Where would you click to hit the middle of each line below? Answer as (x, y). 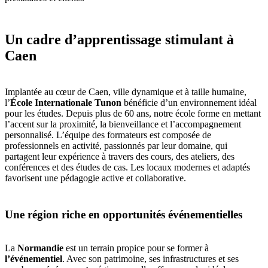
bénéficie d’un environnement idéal (189, 102)
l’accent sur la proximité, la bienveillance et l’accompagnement (123, 124)
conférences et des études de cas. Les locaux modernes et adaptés (127, 167)
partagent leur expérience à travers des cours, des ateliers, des (120, 156)
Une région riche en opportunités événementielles (124, 214)
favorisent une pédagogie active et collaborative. (95, 178)
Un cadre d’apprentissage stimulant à (119, 39)
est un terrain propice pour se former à (137, 248)
